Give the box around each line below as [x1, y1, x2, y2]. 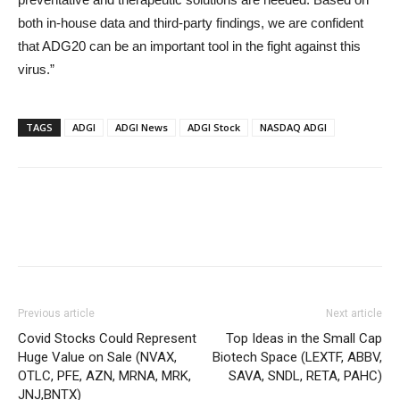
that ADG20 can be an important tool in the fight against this [18, 38, 361, 54]
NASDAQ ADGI [260, 121, 327, 134]
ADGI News [115, 121, 168, 134]
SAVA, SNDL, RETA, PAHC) [229, 368, 382, 384]
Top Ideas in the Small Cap [226, 330, 382, 346]
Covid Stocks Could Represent [18, 330, 196, 346]
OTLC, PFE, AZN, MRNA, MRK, [18, 368, 191, 384]
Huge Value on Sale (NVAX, [18, 349, 177, 365]
